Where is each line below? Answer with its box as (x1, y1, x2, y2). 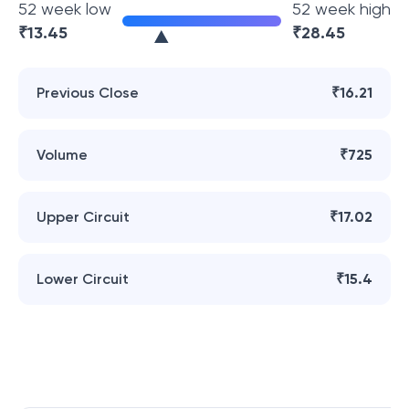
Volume (37, 146, 88, 163)
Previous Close (37, 84, 139, 101)
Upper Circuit (37, 208, 130, 225)
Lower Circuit (37, 270, 129, 288)
